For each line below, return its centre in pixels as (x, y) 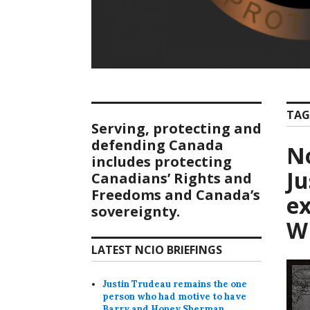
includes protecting (162, 162)
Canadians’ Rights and (172, 179)
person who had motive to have (175, 297)
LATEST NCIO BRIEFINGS (157, 250)
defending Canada (157, 145)
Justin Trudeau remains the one (175, 284)
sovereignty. (136, 212)
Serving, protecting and (176, 129)
